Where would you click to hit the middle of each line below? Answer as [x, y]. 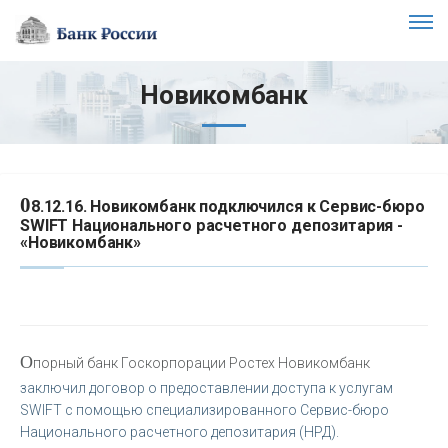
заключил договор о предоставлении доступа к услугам [206, 387]
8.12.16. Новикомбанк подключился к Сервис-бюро [227, 206]
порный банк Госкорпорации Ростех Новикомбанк [201, 362]
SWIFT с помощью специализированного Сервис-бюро [204, 409]
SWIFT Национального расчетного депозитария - [211, 225]
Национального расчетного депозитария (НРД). [179, 431]
